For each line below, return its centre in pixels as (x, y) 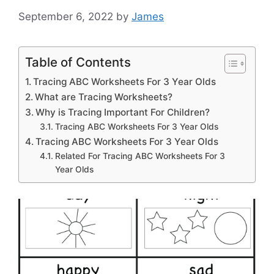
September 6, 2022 (66, 17)
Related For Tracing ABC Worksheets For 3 (140, 156)
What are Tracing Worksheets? (104, 97)
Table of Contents (78, 62)
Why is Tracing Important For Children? (123, 113)
